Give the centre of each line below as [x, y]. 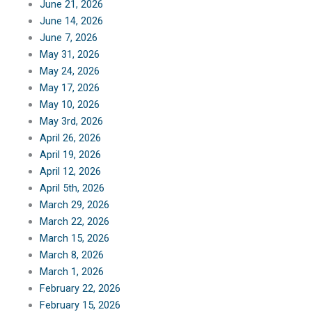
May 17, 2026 [69, 87]
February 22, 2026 [80, 288]
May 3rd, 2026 [71, 121]
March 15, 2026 [74, 238]
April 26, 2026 [70, 138]
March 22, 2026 [74, 221]
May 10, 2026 [69, 104]
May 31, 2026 [69, 54]
